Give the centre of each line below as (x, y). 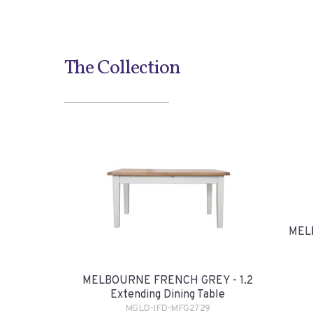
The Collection (122, 68)
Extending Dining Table (167, 295)
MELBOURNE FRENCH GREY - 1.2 (167, 281)
